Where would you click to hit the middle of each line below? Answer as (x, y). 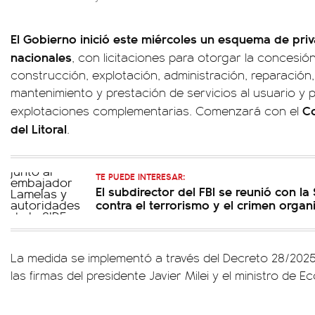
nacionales (41, 57)
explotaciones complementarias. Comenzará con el (156, 110)
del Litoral (39, 128)
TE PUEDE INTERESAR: (140, 176)
